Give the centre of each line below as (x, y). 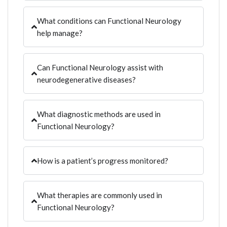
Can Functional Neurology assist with (100, 67)
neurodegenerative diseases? (87, 79)
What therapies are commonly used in (100, 195)
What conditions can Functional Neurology (109, 21)
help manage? (60, 33)
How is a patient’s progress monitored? (103, 160)
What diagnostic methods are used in (99, 114)
